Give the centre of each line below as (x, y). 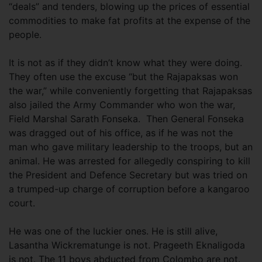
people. (27, 34)
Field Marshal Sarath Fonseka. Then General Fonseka (126, 118)
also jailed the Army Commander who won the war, (122, 104)
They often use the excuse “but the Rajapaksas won (123, 76)
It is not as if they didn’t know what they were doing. (125, 62)
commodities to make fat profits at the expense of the (130, 20)
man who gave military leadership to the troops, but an (131, 146)
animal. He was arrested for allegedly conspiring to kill (130, 161)
